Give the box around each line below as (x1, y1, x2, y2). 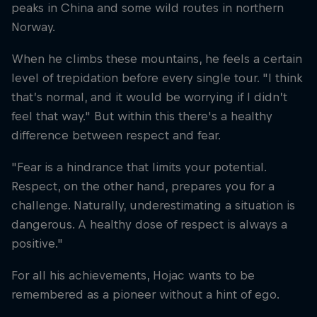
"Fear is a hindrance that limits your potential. (11, 160, 266, 175)
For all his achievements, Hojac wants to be (11, 268, 255, 283)
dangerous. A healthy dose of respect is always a (11, 217, 287, 232)
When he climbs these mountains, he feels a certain (11, 52, 302, 67)
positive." (11, 236, 63, 251)
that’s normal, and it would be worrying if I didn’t (11, 90, 287, 105)
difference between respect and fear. (11, 128, 221, 143)
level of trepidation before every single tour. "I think (11, 71, 302, 86)
